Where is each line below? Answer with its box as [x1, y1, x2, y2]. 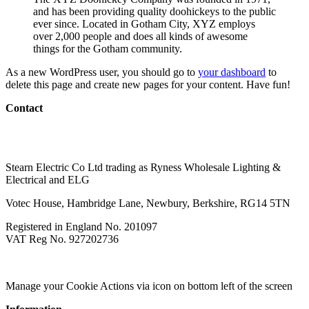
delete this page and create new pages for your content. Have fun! [6, 78, 290, 90]
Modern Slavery [6, 256, 76, 268]
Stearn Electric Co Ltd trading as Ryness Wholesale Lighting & [6, 161, 281, 173]
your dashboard [198, 66, 266, 78]
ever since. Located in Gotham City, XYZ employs [33, 17, 255, 30]
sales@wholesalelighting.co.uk [6, 137, 140, 150]
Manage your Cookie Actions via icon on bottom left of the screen [6, 279, 292, 292]
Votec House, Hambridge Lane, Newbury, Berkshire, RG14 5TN [6, 197, 290, 209]
